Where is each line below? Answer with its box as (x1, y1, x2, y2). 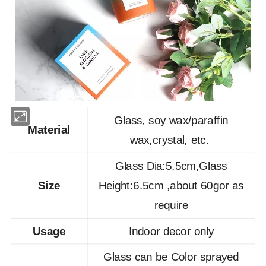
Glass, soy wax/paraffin (114, 113, 229, 126)
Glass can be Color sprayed (103, 251, 239, 263)
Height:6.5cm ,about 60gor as (99, 179, 244, 192)
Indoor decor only (128, 224, 214, 237)
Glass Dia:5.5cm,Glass (115, 159, 227, 172)
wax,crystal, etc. (129, 134, 213, 146)
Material (28, 123, 71, 136)
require (154, 199, 189, 211)
